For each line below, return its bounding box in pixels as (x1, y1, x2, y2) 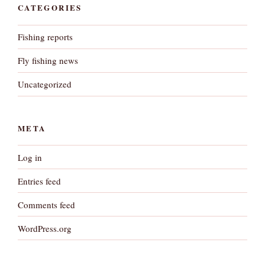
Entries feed (18, 174, 61, 187)
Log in (18, 151, 42, 163)
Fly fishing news (18, 54, 78, 67)
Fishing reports (18, 31, 73, 43)
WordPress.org (18, 222, 72, 234)
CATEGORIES (18, 2, 82, 14)
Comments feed (18, 198, 75, 211)
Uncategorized (18, 78, 72, 91)
